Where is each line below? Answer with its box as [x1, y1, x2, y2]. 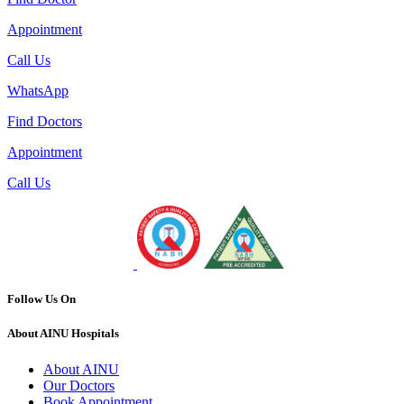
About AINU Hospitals [7, 326, 119, 341]
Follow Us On [7, 292, 76, 307]
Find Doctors [7, 114, 82, 129]
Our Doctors [43, 377, 115, 393]
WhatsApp [7, 83, 69, 98]
